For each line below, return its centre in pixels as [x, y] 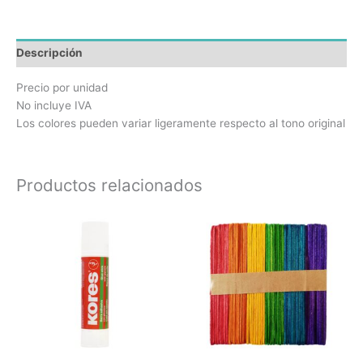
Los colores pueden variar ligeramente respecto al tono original [181, 123]
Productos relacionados [109, 185]
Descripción [49, 53]
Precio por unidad [62, 87]
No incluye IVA [54, 105]
